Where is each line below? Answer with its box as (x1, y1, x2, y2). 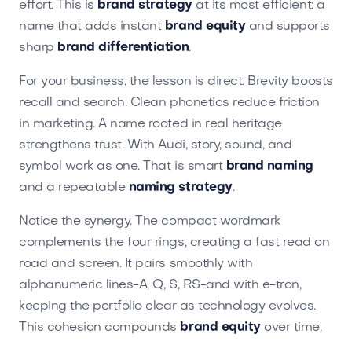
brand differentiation (57, 41, 189, 54)
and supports (245, 20, 330, 33)
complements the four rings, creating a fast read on (19, 236, 330, 249)
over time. (260, 321, 322, 334)
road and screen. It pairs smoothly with (19, 257, 253, 270)
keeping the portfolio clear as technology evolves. (19, 299, 316, 313)
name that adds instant (19, 20, 165, 33)
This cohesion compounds (19, 321, 181, 334)
